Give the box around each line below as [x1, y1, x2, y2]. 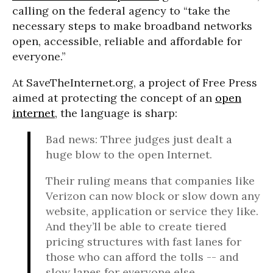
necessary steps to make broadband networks [12, 19, 252, 33]
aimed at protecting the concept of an [12, 91, 215, 105]
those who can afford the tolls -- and [46, 250, 239, 264]
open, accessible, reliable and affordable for [12, 34, 242, 48]
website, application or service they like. [46, 204, 258, 218]
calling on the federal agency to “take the [12, 4, 230, 18]
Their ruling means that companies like [46, 174, 255, 188]
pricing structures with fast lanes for [46, 235, 241, 249]
